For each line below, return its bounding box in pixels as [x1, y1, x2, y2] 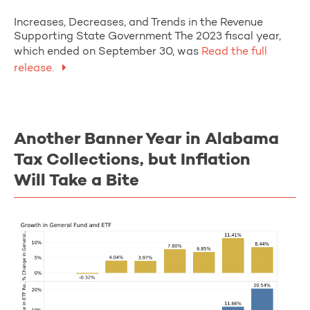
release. [14, 62, 57, 74]
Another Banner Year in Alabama [14, 131, 279, 148]
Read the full [199, 46, 267, 57]
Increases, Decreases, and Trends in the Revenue [14, 17, 263, 28]
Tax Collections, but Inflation [14, 152, 250, 169]
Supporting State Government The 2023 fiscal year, [14, 30, 281, 42]
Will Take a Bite [14, 172, 139, 190]
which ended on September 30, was [14, 46, 199, 57]
